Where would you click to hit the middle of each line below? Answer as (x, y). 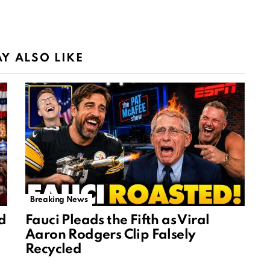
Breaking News (59, 200)
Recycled (54, 250)
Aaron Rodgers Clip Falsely (111, 235)
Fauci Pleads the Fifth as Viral (118, 221)
